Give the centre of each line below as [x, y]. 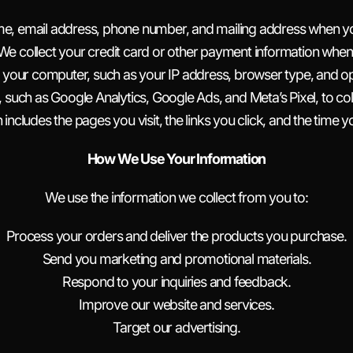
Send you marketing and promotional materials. [176, 259]
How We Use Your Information [176, 159]
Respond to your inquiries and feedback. [176, 282]
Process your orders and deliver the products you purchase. [176, 236]
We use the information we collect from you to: [176, 197]
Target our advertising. [176, 327]
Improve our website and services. [176, 305]
